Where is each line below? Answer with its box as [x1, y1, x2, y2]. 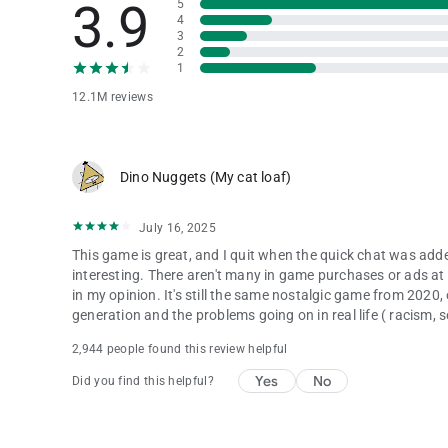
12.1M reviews [72, 89, 153, 104]
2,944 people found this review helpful [72, 341, 288, 356]
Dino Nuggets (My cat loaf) [120, 168, 292, 185]
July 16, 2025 [139, 220, 216, 235]
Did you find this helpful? [72, 373, 214, 388]
